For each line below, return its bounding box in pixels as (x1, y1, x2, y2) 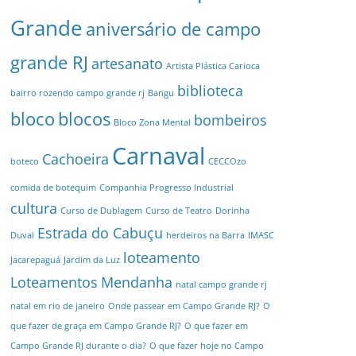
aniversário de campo (86, 17, 261, 41)
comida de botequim (10, 182, 96, 193)
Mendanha (101, 273, 172, 292)
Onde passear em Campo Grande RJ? (108, 300, 260, 311)
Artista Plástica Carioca (166, 60, 260, 72)
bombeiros (194, 110, 267, 130)
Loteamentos (10, 273, 98, 292)
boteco (10, 156, 39, 167)
